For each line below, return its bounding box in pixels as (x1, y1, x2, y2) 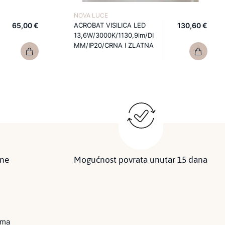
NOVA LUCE (74, 12, 108, 19)
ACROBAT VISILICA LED (74, 21, 146, 29)
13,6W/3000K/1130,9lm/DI (74, 31, 154, 39)
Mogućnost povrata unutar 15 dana (74, 151, 207, 168)
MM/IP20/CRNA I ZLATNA (74, 41, 154, 49)
